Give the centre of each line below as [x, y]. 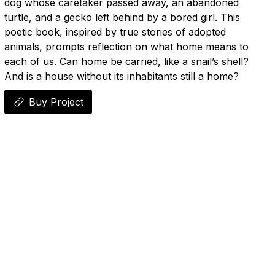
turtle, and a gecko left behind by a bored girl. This [122, 17]
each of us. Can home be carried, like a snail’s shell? [126, 61]
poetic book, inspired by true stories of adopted [115, 32]
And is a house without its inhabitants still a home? [121, 76]
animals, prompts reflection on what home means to [126, 47]
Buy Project [56, 102]
